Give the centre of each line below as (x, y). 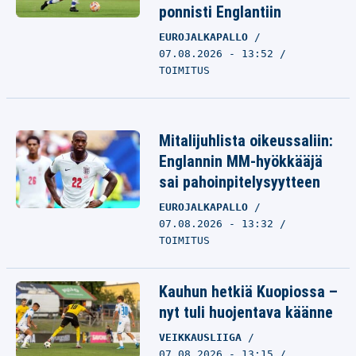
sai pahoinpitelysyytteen (240, 182)
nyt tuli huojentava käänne (246, 312)
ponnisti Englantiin (220, 12)
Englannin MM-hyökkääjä (241, 161)
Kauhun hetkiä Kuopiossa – (248, 292)
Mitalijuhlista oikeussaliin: (246, 141)
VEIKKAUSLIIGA (203, 337)
